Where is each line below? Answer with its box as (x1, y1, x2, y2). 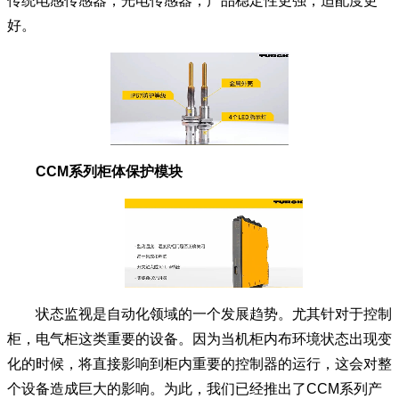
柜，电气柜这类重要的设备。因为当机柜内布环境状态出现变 (7, 331, 392, 346)
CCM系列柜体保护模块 (7, 164, 183, 179)
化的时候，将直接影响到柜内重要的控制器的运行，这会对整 (7, 356, 392, 371)
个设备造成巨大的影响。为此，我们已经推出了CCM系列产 (7, 381, 382, 396)
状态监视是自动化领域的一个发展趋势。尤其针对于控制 (7, 306, 392, 322)
